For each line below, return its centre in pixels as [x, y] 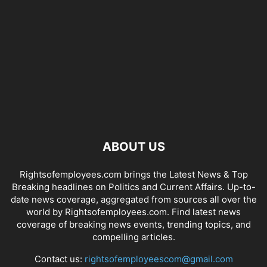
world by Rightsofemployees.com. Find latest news [133, 212]
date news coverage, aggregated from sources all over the [133, 199]
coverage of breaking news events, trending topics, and [133, 224]
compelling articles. [133, 237]
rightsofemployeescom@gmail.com [159, 259]
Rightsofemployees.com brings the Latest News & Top [133, 174]
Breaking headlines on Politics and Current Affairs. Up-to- [133, 187]
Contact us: [59, 259]
